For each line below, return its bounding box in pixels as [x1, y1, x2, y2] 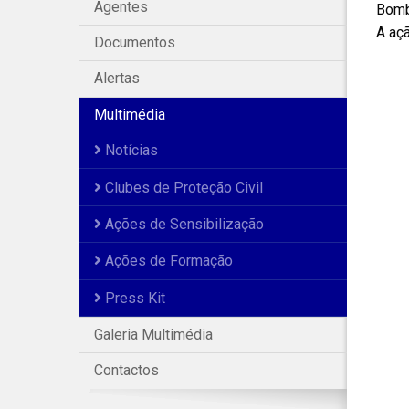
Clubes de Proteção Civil [101, 178, 263, 196]
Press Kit [101, 288, 165, 307]
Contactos [94, 362, 159, 380]
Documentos [94, 34, 175, 52]
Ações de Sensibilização [101, 215, 264, 233]
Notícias [101, 142, 158, 160]
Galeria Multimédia [94, 326, 213, 344]
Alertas [94, 69, 140, 88]
